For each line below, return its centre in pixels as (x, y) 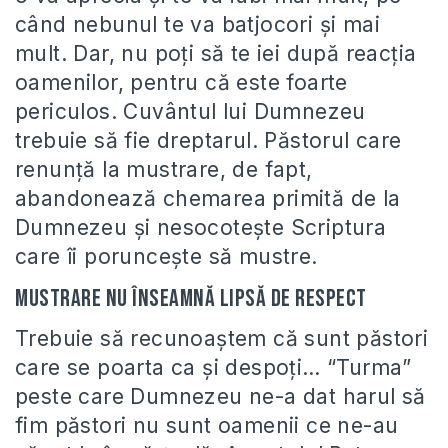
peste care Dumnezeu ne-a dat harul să (220, 396)
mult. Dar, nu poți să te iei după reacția (216, 53)
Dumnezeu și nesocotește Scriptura (201, 227)
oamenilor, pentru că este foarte (181, 82)
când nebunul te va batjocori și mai (197, 24)
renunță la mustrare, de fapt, (164, 169)
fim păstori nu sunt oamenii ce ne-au (207, 425)
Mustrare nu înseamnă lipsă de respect (191, 298)
